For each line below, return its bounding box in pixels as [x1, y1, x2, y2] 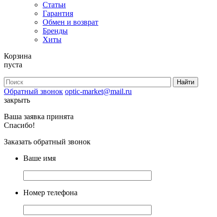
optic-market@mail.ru [65, 87, 132, 95]
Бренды [43, 26, 68, 35]
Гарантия [43, 9, 73, 17]
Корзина [4, 51, 31, 60]
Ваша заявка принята [4, 112, 74, 121]
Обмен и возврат [43, 17, 98, 26]
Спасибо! [4, 121, 35, 129]
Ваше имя [23, 154, 56, 162]
